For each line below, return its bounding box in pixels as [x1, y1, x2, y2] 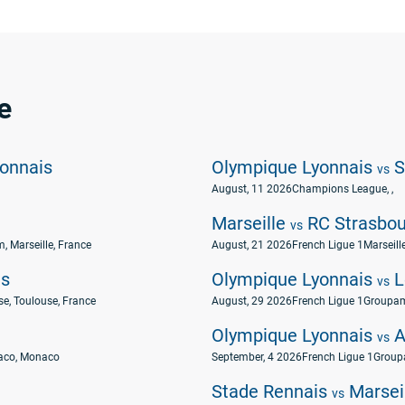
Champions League [292, 183, 387, 195]
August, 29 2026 [212, 295, 292, 307]
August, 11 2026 [212, 183, 292, 195]
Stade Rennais [212, 381, 332, 402]
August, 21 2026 [212, 239, 292, 251]
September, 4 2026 [212, 351, 302, 363]
